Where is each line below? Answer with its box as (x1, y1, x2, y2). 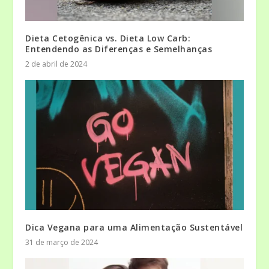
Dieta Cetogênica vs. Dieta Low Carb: (25, 32, 191, 44)
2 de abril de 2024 (25, 58, 88, 69)
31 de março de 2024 (25, 237, 98, 248)
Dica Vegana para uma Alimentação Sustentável (25, 222, 243, 234)
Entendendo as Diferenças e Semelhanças (25, 43, 213, 55)
